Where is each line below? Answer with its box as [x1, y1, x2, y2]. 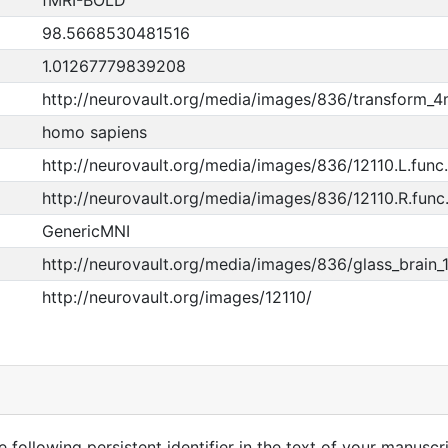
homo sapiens [41, 122, 147, 142]
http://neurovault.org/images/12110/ [41, 287, 312, 307]
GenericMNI [41, 221, 130, 241]
